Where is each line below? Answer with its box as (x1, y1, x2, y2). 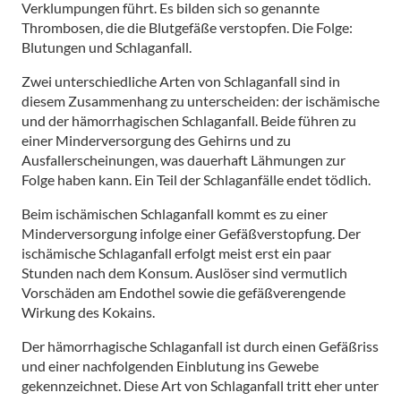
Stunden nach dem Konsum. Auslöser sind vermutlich (21, 263, 347, 281)
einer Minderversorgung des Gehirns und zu (21, 131, 291, 149)
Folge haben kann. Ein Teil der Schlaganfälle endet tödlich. (21, 170, 371, 188)
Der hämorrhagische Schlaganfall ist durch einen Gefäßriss (21, 337, 379, 354)
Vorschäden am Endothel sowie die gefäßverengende (21, 283, 346, 301)
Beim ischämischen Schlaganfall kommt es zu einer (21, 204, 328, 222)
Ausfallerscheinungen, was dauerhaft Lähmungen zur (21, 150, 346, 168)
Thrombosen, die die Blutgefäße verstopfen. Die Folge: (21, 18, 353, 36)
